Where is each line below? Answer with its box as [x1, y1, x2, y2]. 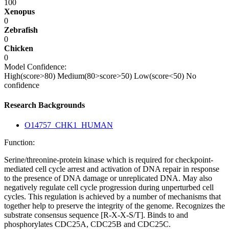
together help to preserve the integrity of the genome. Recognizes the [4, 201, 225, 211]
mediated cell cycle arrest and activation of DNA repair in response [4, 165, 219, 174]
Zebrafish [4, 25, 38, 34]
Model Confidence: [4, 62, 66, 71]
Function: [4, 138, 35, 147]
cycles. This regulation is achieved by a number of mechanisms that [4, 192, 221, 201]
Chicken [4, 43, 33, 53]
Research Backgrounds [4, 100, 85, 109]
